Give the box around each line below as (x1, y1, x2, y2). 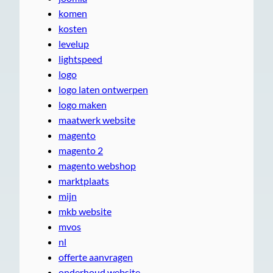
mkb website (58, 205, 112, 217)
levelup (58, 37, 89, 49)
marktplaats (58, 174, 109, 186)
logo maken (58, 98, 107, 110)
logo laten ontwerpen (58, 83, 148, 95)
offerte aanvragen (58, 250, 133, 263)
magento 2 (58, 144, 103, 156)
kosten (58, 22, 87, 34)
